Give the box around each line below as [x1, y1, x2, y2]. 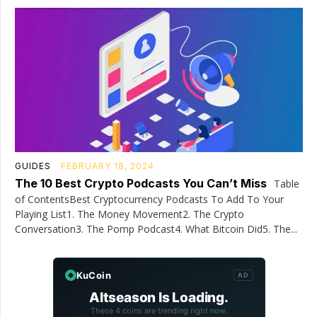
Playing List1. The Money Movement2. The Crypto [15, 207, 244, 221]
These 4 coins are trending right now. [91, 305, 227, 316]
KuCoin [76, 269, 111, 281]
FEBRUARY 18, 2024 [61, 160, 154, 171]
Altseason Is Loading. [89, 289, 229, 306]
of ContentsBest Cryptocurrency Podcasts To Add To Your [15, 192, 284, 206]
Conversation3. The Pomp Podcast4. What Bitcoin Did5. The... [15, 221, 297, 236]
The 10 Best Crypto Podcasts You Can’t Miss [15, 175, 267, 190]
